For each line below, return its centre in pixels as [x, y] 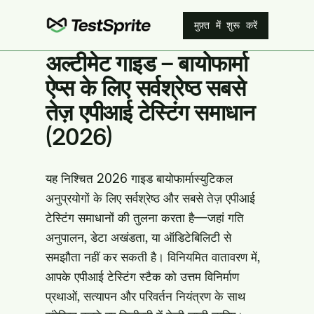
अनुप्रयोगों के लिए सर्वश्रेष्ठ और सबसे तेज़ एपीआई [150, 198]
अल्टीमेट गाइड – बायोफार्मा [147, 63]
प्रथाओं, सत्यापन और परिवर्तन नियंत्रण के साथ [145, 296]
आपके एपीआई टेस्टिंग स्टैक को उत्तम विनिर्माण [142, 277]
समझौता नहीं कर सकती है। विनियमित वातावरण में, [153, 257]
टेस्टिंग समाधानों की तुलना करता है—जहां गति [145, 218]
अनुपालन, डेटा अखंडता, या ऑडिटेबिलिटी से [138, 237]
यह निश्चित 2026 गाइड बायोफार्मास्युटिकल [139, 178]
